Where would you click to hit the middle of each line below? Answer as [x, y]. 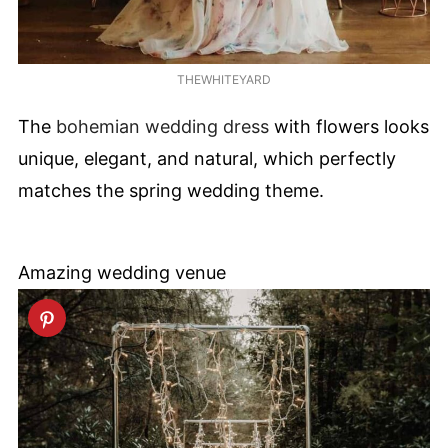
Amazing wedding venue [122, 273]
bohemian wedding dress [162, 127]
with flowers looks [349, 127]
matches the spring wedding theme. [171, 191]
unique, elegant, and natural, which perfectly [207, 159]
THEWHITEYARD [224, 79]
